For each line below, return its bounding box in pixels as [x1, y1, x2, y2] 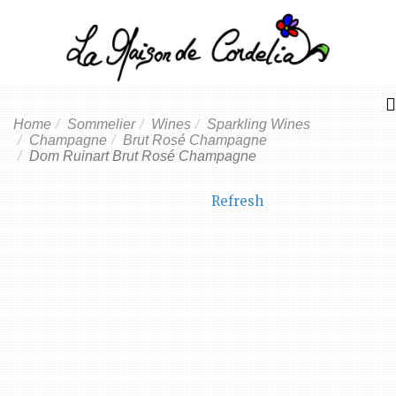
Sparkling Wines [207, 116, 310, 132]
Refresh [211, 192, 263, 209]
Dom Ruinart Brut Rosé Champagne [29, 148, 256, 164]
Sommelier [67, 116, 135, 132]
